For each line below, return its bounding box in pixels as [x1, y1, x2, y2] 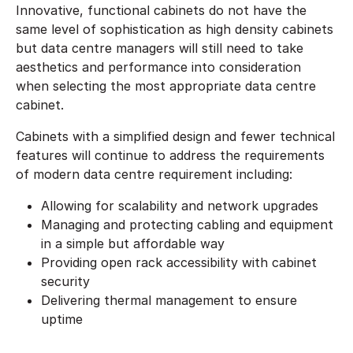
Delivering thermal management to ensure [41, 292, 297, 308]
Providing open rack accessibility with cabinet [41, 254, 317, 270]
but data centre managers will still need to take [16, 39, 303, 56]
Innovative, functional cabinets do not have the [16, 2, 307, 18]
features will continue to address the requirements [16, 147, 325, 163]
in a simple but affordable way [41, 235, 225, 251]
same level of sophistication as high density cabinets [16, 20, 333, 37]
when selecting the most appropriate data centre [16, 77, 316, 94]
